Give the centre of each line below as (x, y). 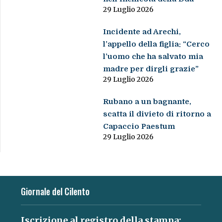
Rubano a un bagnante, (147, 101)
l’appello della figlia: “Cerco (157, 44)
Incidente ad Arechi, (142, 31)
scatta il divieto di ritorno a (157, 114)
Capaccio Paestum (139, 126)
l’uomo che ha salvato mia (153, 56)
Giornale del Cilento (55, 191)
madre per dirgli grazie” (151, 69)
